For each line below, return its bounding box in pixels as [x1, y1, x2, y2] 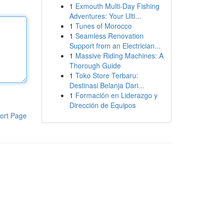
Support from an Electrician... [69, 41, 161, 51]
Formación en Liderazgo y [75, 90, 158, 100]
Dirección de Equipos [69, 100, 136, 110]
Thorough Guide [69, 60, 121, 70]
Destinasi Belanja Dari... [69, 80, 144, 90]
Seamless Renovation [75, 31, 144, 41]
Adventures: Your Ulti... [69, 11, 141, 21]
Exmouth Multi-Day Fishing [75, 1, 160, 11]
